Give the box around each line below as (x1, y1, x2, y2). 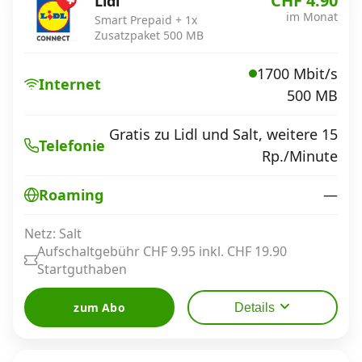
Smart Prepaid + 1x (95, 12, 197, 27)
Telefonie (39, 135, 105, 155)
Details (234, 300, 275, 314)
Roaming (39, 185, 103, 204)
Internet (39, 74, 101, 94)
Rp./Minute (262, 145, 338, 166)
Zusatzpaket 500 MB (95, 27, 204, 43)
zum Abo (74, 299, 125, 315)
